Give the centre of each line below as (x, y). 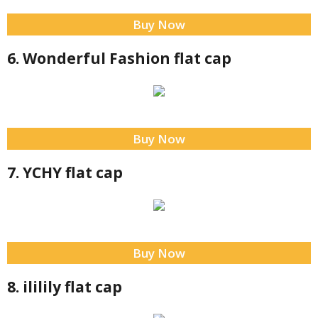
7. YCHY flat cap (65, 173)
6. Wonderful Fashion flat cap (119, 59)
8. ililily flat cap (65, 287)
